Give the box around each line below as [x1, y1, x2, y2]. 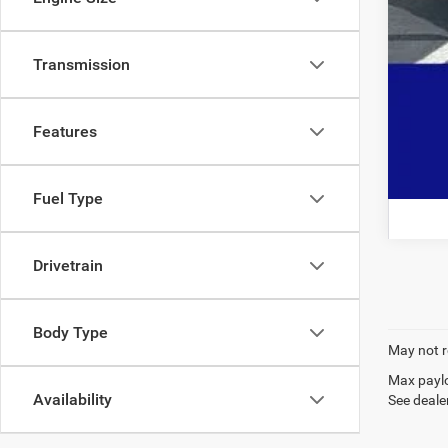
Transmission [33, 55, 130, 74]
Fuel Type [33, 189, 103, 208]
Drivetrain [33, 256, 103, 275]
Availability [33, 390, 112, 409]
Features [33, 122, 97, 141]
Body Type [33, 323, 108, 342]
